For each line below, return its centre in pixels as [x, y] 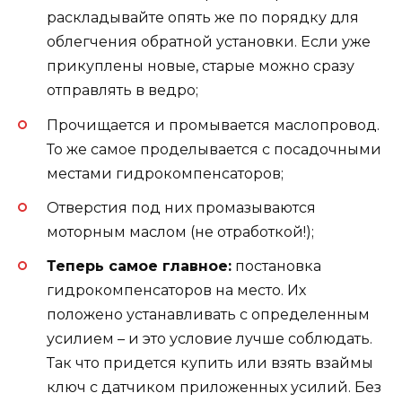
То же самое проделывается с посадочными [214, 149]
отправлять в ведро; [122, 91]
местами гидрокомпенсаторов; [165, 173]
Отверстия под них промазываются [181, 207]
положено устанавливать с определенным [208, 314]
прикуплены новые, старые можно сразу [201, 66]
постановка [276, 266]
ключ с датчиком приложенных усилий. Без [214, 387]
